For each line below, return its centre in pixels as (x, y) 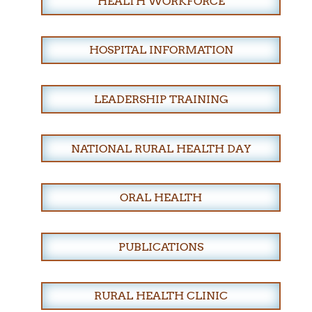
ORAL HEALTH (161, 198)
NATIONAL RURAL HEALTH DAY (161, 148)
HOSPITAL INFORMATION (161, 50)
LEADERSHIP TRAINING (161, 99)
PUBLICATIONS (161, 247)
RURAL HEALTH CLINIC (161, 296)
